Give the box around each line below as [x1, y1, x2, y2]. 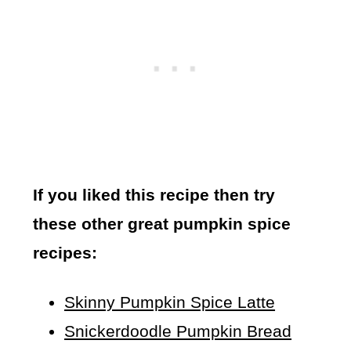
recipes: [33, 244, 98, 262]
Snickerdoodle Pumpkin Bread [64, 322, 292, 341]
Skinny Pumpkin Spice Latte [64, 293, 276, 312]
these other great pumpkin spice [33, 215, 291, 233]
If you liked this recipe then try [33, 186, 276, 204]
